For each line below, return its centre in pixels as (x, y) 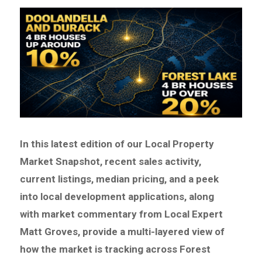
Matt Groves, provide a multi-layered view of (123, 232)
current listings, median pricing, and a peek (120, 179)
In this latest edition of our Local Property (117, 144)
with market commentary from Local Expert (122, 214)
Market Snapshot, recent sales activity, (111, 162)
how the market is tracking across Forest (116, 249)
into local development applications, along (117, 197)
